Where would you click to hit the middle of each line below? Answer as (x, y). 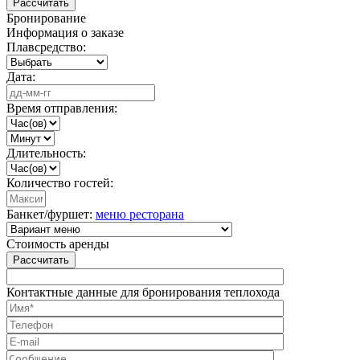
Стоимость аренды (58, 244)
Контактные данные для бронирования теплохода (143, 292)
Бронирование (46, 18)
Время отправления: (62, 108)
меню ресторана (140, 215)
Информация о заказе (65, 33)
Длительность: (46, 153)
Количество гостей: (60, 183)
